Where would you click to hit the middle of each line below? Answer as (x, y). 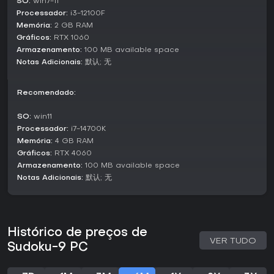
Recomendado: (46, 93)
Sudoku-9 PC (48, 248)
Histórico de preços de (77, 233)
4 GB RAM (73, 142)
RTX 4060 (72, 154)
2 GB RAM (72, 26)
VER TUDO (233, 242)
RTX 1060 (70, 38)
